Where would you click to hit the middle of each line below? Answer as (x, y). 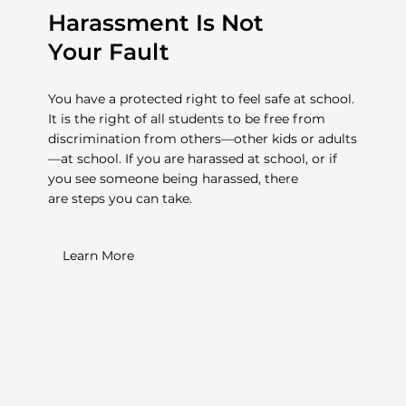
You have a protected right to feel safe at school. (202, 99)
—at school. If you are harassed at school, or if (193, 159)
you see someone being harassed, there (174, 179)
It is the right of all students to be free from (187, 119)
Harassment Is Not (156, 23)
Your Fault (109, 52)
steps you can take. (132, 199)
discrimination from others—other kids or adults (203, 139)
